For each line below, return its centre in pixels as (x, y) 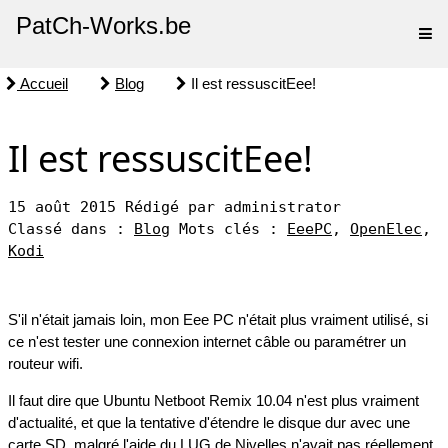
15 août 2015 (66, 207)
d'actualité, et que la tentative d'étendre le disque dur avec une (209, 422)
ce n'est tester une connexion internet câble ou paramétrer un (207, 341)
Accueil (42, 83)
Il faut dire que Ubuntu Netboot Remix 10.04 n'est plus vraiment (213, 400)
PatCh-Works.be (103, 25)
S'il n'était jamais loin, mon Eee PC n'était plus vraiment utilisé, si (218, 319)
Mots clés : (233, 229)
